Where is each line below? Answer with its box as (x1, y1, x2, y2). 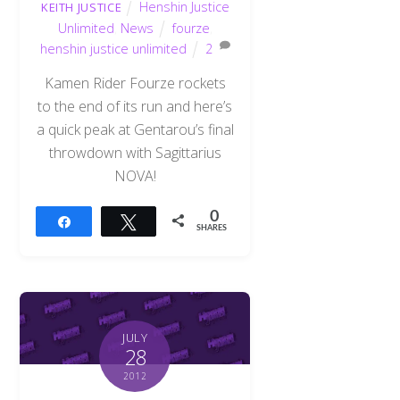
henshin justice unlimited (40, 39, 187, 57)
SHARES (196, 223, 228, 232)
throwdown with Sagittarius (48, 142, 221, 162)
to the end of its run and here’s (37, 96, 233, 116)
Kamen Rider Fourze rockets (44, 72, 226, 93)
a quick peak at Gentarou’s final (36, 119, 234, 139)
